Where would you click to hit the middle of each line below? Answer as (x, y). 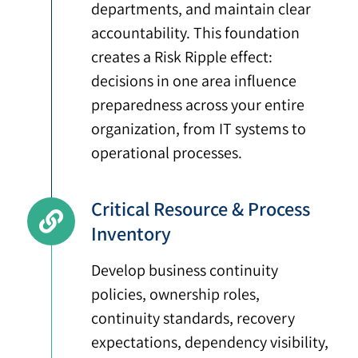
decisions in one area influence (194, 81)
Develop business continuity (185, 270)
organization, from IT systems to (199, 129)
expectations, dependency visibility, (210, 342)
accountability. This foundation (196, 33)
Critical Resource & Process (201, 209)
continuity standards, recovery (193, 318)
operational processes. (167, 153)
